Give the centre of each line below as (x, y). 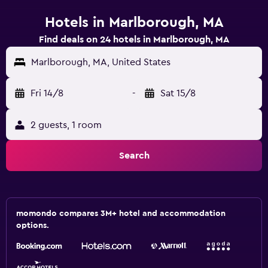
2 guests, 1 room (66, 125)
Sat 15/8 (178, 93)
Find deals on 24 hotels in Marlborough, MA (134, 39)
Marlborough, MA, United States (101, 62)
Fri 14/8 (47, 93)
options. (33, 226)
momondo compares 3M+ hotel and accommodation (121, 214)
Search (134, 156)
